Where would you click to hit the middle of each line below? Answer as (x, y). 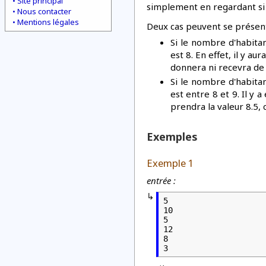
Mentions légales (48, 22)
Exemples (172, 137)
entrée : (161, 180)
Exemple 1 (170, 163)
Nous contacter (44, 11)
